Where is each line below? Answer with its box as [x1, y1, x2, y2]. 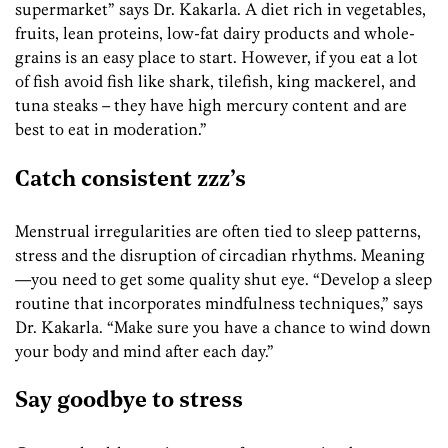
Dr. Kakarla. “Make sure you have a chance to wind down [15, 316, 431, 337]
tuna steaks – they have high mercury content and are [15, 95, 407, 116]
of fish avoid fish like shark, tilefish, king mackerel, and [15, 71, 416, 92]
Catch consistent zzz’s [15, 168, 246, 192]
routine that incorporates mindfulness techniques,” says [15, 292, 423, 313]
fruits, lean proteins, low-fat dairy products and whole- [15, 23, 415, 44]
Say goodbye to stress [15, 390, 243, 414]
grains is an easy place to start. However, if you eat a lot [15, 47, 418, 68]
